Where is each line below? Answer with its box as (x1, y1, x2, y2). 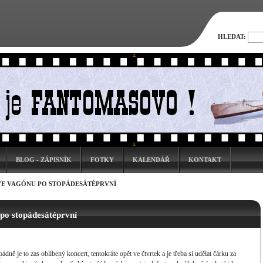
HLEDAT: (218, 33, 246, 40)
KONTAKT (188, 156, 221, 163)
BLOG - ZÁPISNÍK (16, 156, 72, 163)
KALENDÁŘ (133, 156, 170, 163)
